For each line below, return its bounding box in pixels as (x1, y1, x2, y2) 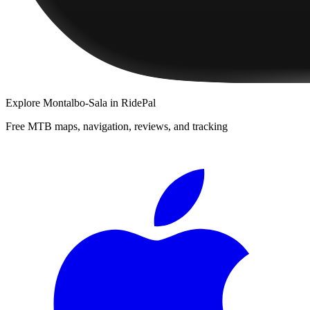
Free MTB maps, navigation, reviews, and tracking (6, 120, 228, 132)
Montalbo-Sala (43, 96, 107, 109)
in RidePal (107, 96, 156, 109)
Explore (6, 96, 43, 109)
